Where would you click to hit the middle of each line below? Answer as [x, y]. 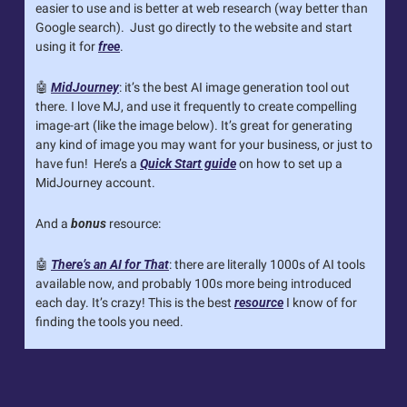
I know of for [320, 302]
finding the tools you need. [109, 321]
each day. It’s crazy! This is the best [135, 302]
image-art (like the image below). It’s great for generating [194, 125]
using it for [67, 46]
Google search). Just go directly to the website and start [194, 27]
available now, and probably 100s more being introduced [194, 283]
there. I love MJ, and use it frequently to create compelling [196, 106]
